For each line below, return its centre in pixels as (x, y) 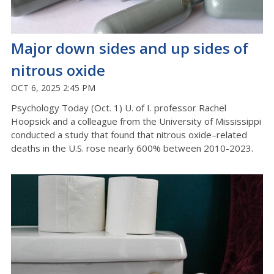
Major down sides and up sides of (130, 48)
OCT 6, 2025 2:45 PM (53, 88)
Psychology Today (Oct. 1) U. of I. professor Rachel (119, 108)
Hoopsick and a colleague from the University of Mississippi (136, 121)
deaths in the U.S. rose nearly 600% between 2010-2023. (132, 148)
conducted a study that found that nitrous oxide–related (129, 135)
